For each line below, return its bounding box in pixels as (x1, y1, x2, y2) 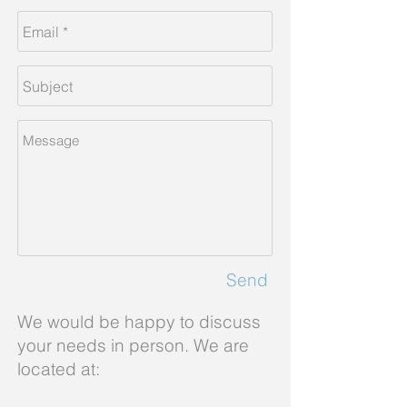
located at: (17, 358, 100, 380)
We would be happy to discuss (17, 311, 261, 333)
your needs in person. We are (17, 334, 249, 356)
